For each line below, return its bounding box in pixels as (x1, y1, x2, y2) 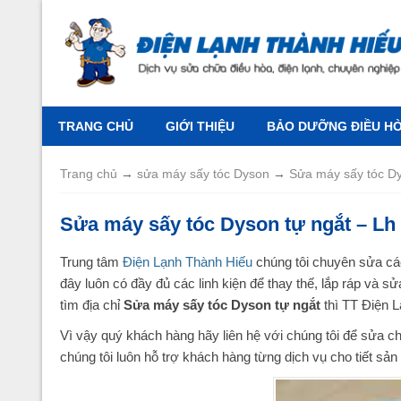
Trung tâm (60, 253, 123, 269)
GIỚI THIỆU (166, 118, 235, 133)
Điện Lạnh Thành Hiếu (123, 253, 252, 269)
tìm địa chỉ (60, 296, 124, 312)
